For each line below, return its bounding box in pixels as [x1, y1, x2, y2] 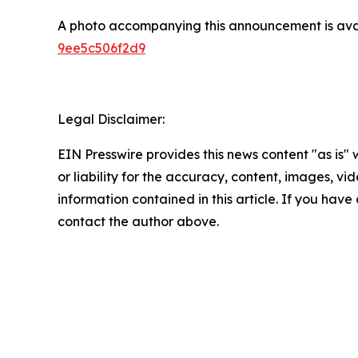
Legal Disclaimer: [58, 111, 165, 128]
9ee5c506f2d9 [58, 40, 145, 57]
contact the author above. [58, 213, 219, 230]
